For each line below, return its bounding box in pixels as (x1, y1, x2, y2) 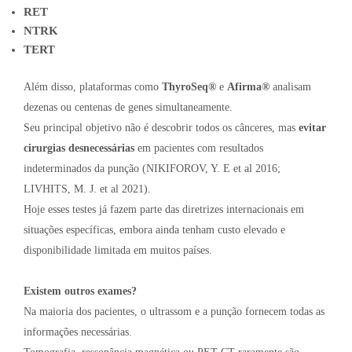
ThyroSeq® (162, 80, 216, 93)
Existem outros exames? (24, 284, 137, 297)
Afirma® (227, 80, 269, 93)
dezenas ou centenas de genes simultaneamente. (24, 101, 233, 113)
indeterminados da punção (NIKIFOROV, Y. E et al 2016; (24, 162, 280, 174)
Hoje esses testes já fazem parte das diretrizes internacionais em (24, 203, 304, 215)
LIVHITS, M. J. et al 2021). (24, 182, 151, 195)
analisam (269, 80, 311, 93)
